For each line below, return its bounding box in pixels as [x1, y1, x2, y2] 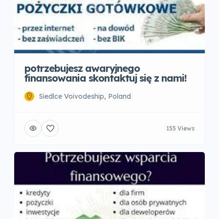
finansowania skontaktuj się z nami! [24, 72, 187, 85]
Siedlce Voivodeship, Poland [39, 92, 131, 101]
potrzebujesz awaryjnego [24, 62, 140, 75]
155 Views [166, 124, 195, 132]
